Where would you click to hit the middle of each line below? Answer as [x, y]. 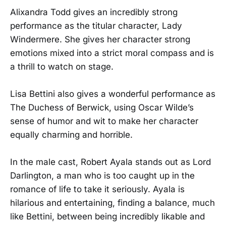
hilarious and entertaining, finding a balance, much [112, 203]
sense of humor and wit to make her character [104, 121]
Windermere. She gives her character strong [100, 39]
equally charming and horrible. [71, 134]
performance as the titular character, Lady [96, 25]
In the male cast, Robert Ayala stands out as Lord [110, 162]
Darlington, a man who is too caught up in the [102, 176]
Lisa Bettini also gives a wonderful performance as [113, 94]
